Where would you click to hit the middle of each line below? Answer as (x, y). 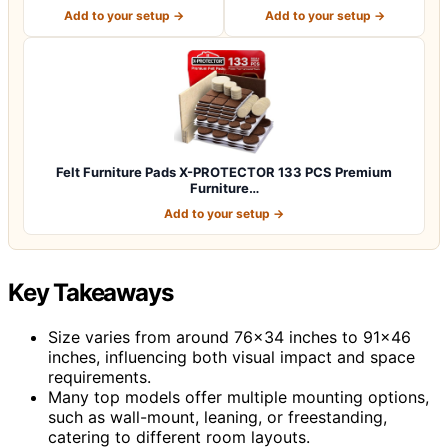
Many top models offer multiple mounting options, (238, 396)
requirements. (99, 376)
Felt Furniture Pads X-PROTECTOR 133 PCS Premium (224, 171)
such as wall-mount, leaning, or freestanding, (217, 416)
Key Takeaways (90, 292)
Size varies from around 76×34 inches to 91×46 (229, 336)
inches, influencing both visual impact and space (231, 356)
